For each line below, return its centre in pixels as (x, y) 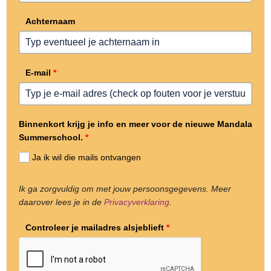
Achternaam (50, 21)
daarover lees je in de (61, 202)
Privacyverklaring (137, 202)
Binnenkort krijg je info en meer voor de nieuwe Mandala (135, 124)
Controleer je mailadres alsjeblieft (94, 227)
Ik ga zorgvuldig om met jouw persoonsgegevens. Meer (125, 188)
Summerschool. (51, 137)
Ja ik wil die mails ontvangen (87, 158)
